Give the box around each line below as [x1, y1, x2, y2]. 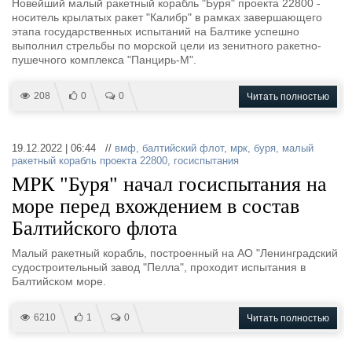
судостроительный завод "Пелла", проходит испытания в [12, 261, 306, 273]
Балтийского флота [12, 217, 178, 240]
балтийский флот [142, 142, 224, 154]
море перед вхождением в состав [12, 195, 299, 218]
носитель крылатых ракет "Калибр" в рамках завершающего [12, 11, 322, 24]
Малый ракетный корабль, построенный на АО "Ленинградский [12, 247, 338, 259]
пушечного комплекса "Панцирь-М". [12, 53, 196, 66]
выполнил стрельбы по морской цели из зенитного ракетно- [12, 39, 321, 52]
